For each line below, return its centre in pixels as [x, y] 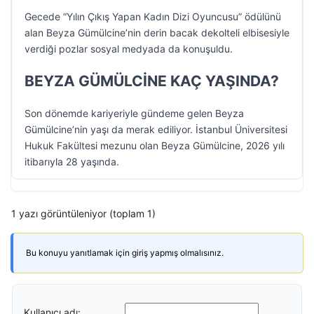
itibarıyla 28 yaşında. [72, 162]
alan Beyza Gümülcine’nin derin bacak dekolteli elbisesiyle [157, 33]
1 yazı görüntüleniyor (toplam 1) [83, 213]
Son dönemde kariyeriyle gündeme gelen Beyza [134, 113]
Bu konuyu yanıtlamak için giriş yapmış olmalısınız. [125, 253]
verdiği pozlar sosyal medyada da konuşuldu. [129, 49]
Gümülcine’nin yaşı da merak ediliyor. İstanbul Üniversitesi [156, 129]
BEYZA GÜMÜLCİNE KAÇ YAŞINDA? [152, 81]
